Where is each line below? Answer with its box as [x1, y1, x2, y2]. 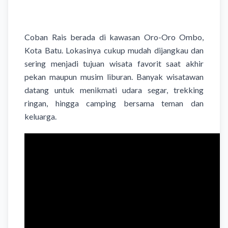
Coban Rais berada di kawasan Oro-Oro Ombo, [24, 32, 204, 42]
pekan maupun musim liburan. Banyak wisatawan [24, 71, 204, 81]
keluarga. [24, 111, 56, 121]
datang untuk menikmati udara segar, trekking [24, 84, 204, 95]
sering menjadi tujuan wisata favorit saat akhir [24, 58, 204, 68]
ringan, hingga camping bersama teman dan [24, 98, 204, 108]
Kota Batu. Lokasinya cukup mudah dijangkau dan [24, 45, 204, 55]
